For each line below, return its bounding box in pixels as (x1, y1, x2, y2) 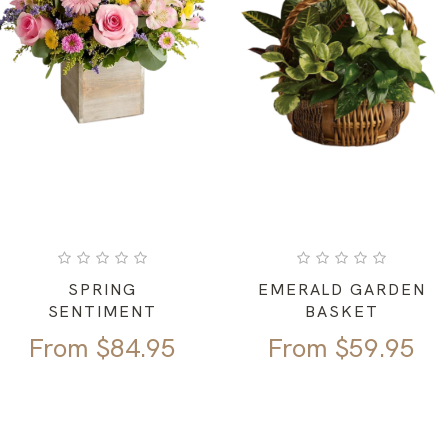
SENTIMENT (47, 301, 157, 323)
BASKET (305, 301, 379, 323)
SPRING (67, 279, 137, 301)
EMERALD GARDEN (257, 279, 426, 301)
